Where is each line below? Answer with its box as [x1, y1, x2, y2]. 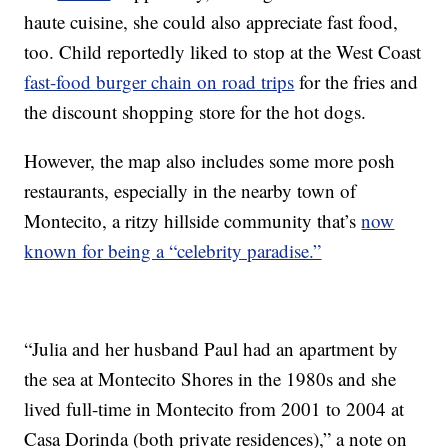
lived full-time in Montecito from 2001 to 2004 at [24, 396, 405, 422]
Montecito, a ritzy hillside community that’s [24, 208, 362, 234]
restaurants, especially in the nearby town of [24, 178, 357, 204]
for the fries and [294, 69, 419, 95]
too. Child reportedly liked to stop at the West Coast [24, 39, 422, 65]
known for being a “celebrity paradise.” [24, 238, 322, 264]
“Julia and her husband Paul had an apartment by [24, 336, 399, 362]
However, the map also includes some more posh [24, 148, 396, 174]
